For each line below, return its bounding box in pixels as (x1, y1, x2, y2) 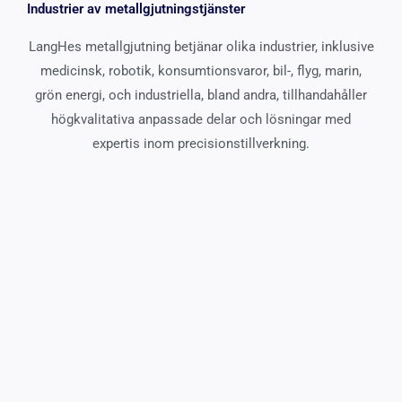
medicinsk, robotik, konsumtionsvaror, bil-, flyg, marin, (40, 62, 362, 79)
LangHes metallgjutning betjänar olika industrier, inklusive (28, 38, 374, 55)
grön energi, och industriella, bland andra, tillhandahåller (35, 86, 367, 103)
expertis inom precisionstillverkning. (92, 135, 310, 152)
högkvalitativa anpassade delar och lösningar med (51, 110, 351, 127)
